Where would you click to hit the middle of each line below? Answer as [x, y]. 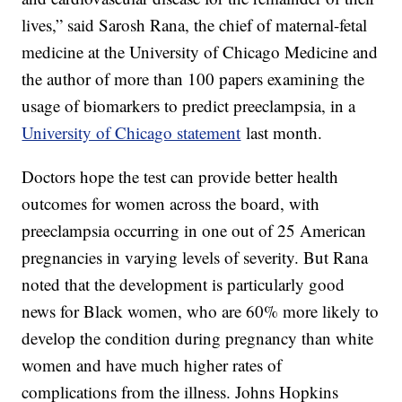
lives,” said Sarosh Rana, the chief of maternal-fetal [195, 25]
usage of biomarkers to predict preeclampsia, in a [189, 106]
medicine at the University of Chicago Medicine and [200, 52]
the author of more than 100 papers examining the [193, 79]
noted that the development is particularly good [184, 284]
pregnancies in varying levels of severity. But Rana [195, 258]
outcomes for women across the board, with [171, 204]
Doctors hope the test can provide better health [180, 177]
